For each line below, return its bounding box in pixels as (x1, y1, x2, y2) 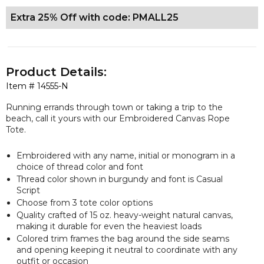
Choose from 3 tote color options (16, 197, 153, 208)
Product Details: (6, 65, 107, 79)
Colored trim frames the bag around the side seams (16, 233, 229, 244)
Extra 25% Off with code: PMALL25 (11, 12, 179, 23)
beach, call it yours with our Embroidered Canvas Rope (6, 113, 230, 124)
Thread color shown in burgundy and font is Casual (16, 173, 223, 184)
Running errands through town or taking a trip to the (6, 101, 223, 113)
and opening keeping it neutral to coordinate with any (16, 244, 237, 255)
